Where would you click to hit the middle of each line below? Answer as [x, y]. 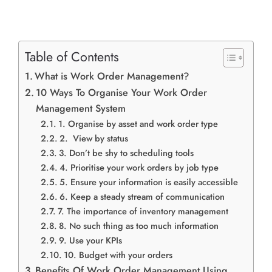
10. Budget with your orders [118, 255]
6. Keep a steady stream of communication [142, 197]
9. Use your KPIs [90, 240]
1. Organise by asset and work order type [138, 124]
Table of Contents [72, 57]
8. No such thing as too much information [138, 226]
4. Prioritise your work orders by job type [139, 168]
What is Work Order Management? [112, 76]
